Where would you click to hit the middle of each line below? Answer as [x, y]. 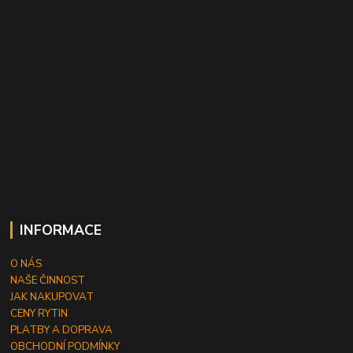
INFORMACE [60, 230]
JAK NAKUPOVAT [52, 297]
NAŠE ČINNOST [48, 280]
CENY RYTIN [39, 313]
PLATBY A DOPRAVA [62, 330]
